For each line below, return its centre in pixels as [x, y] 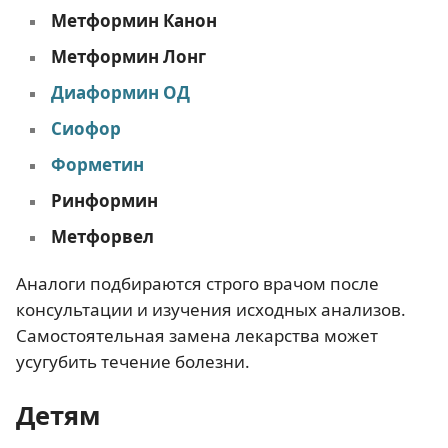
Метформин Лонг [128, 57]
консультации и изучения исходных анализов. [211, 310]
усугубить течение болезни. [133, 362]
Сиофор [85, 129]
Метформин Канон [133, 21]
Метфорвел [102, 237]
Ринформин [104, 201]
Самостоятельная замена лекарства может [197, 336]
